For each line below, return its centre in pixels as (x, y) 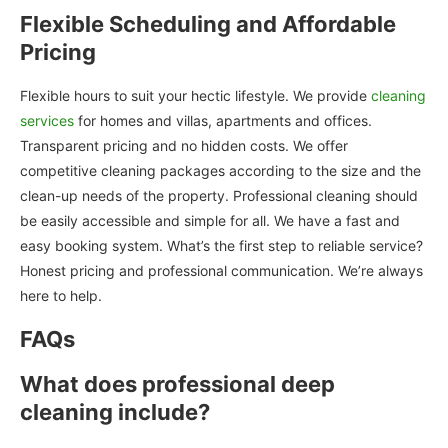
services (47, 120)
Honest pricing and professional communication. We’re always (221, 270)
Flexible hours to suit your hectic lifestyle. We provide (195, 95)
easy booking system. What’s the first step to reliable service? (221, 245)
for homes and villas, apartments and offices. (223, 120)
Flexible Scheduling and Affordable (208, 23)
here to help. (61, 295)
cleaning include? (115, 411)
